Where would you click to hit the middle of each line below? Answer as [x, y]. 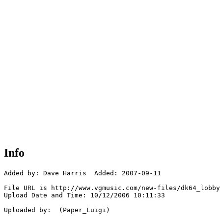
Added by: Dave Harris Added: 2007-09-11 [82, 173]
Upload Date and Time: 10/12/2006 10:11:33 [84, 195]
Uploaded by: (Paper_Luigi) [57, 210]
